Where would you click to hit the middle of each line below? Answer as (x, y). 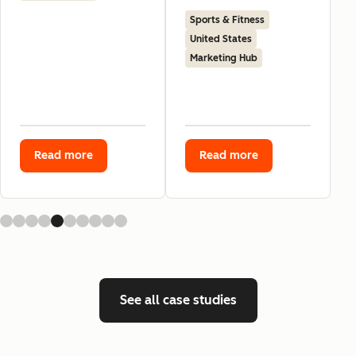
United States (221, 39)
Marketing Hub (224, 58)
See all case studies (178, 300)
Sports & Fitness (227, 19)
